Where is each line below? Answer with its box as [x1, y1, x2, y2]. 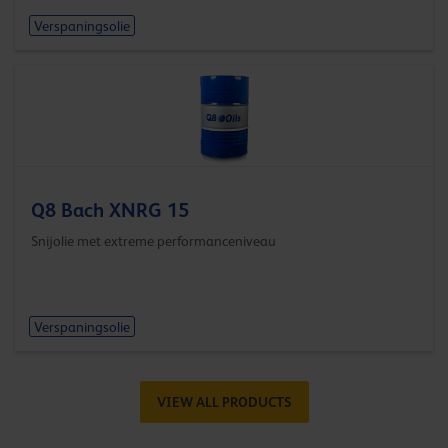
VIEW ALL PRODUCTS [156, 394, 292, 411]
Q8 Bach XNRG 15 [31, 199, 189, 222]
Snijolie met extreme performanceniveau [31, 233, 276, 250]
